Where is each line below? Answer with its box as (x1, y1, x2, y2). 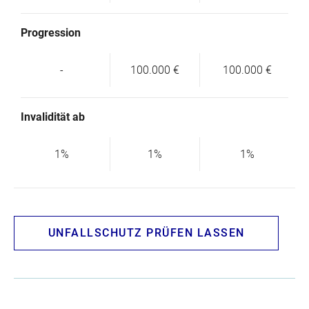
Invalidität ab (21, 110, 85, 123)
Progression (21, 26, 81, 39)
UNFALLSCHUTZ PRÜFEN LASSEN (48, 226, 245, 239)
